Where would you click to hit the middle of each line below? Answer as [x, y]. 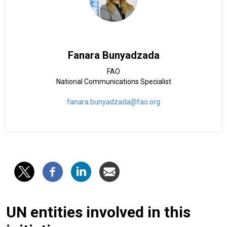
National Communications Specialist [113, 81]
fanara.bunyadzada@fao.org [113, 102]
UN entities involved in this [98, 212]
